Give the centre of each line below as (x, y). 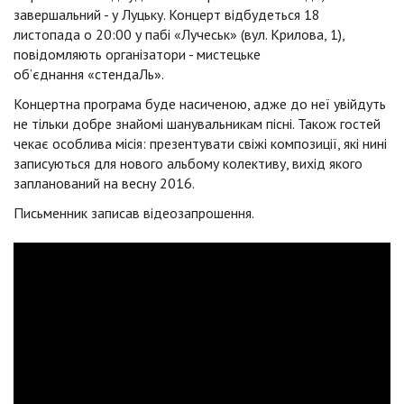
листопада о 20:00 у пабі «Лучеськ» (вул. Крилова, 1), (179, 34)
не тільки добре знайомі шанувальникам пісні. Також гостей (197, 124)
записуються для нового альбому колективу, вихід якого (188, 163)
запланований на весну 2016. (104, 183)
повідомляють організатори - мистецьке (137, 54)
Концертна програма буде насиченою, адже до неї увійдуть (200, 104)
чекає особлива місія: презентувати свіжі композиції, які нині (200, 143)
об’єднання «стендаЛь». (89, 74)
